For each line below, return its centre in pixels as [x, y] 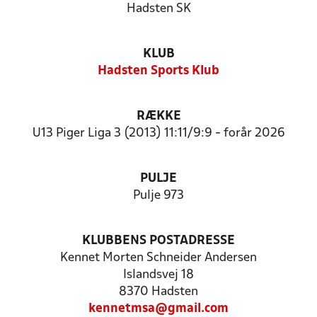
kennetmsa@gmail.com [158, 309]
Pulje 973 [158, 196]
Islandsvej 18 [158, 275]
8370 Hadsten [158, 292]
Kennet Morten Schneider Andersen [158, 258]
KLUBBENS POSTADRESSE [158, 241]
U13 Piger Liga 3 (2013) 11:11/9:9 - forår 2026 [158, 133]
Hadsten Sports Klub [158, 71]
